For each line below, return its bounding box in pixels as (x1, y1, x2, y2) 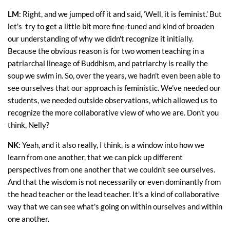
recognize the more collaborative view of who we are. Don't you (8, 108, 219, 118)
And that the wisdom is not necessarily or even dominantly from (8, 177, 221, 187)
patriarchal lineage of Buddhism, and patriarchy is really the (8, 59, 208, 68)
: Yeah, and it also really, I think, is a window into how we (18, 140, 204, 150)
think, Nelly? (8, 120, 49, 130)
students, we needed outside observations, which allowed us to (8, 95, 217, 105)
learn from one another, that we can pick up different (8, 152, 183, 162)
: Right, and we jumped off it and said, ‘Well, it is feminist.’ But (19, 9, 222, 19)
